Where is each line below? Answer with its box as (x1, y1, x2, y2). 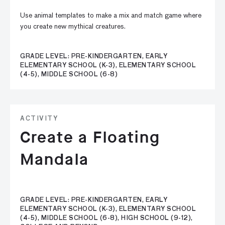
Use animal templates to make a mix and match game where (20, 12, 201, 19)
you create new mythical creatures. (20, 23, 126, 30)
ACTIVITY (20, 116, 58, 122)
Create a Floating (20, 127, 160, 148)
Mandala (20, 149, 89, 170)
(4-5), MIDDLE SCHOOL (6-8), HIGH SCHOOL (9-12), (20, 215, 193, 221)
